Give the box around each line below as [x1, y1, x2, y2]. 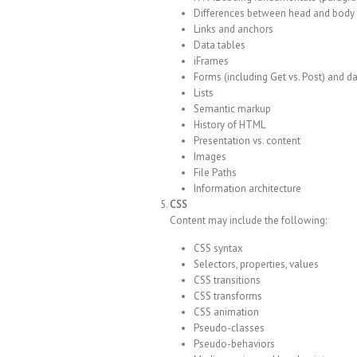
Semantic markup [194, 102, 271, 116]
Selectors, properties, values [194, 257, 319, 272]
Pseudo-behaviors [194, 337, 275, 351]
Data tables [194, 38, 245, 53]
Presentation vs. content [194, 134, 300, 148]
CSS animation [194, 305, 259, 320]
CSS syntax [194, 241, 243, 256]
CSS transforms [194, 289, 262, 304]
